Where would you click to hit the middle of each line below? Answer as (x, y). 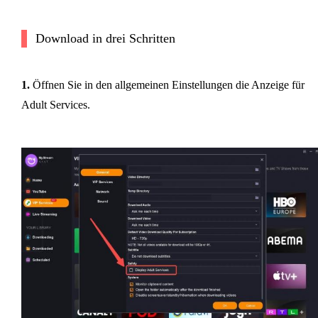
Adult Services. (55, 105)
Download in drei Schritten (105, 39)
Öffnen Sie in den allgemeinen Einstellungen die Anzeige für (167, 85)
